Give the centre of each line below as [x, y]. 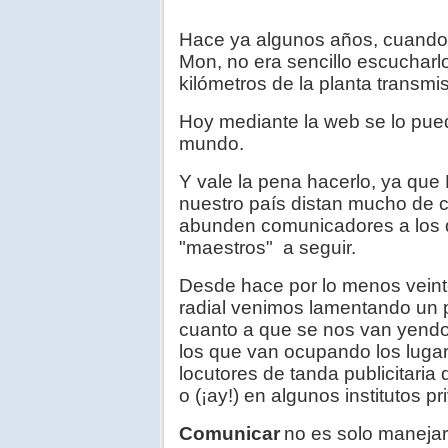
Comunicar [229, 434]
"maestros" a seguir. [267, 248]
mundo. [211, 144]
